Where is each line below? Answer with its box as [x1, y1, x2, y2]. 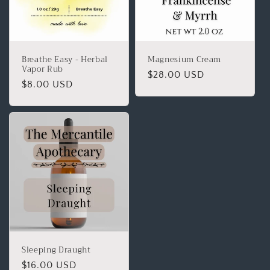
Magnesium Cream [148, 52, 221, 67]
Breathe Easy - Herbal [22, 52, 108, 67]
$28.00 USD [148, 69, 204, 81]
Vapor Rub [22, 62, 63, 77]
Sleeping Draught [22, 243, 91, 257]
